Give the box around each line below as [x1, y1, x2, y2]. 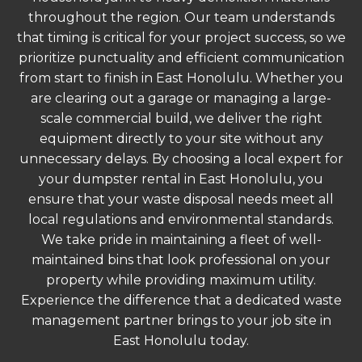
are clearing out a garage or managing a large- [31, 90, 331, 107]
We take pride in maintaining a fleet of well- [40, 232, 322, 248]
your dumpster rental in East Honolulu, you [39, 171, 323, 187]
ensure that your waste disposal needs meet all [28, 192, 334, 208]
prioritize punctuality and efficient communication [18, 50, 344, 66]
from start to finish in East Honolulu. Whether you [19, 70, 343, 86]
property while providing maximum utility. [46, 272, 316, 288]
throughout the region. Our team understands [27, 10, 335, 26]
